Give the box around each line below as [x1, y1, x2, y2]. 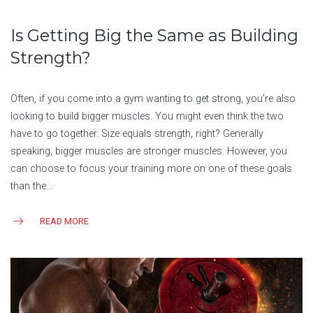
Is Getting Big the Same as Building [10, 24, 298, 45]
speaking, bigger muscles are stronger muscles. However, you [10, 145, 287, 157]
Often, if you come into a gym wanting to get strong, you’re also [10, 92, 296, 105]
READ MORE [40, 215, 89, 226]
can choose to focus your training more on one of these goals [10, 162, 292, 175]
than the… [10, 180, 52, 192]
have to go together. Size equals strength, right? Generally [10, 127, 263, 140]
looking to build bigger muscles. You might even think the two [10, 110, 284, 122]
